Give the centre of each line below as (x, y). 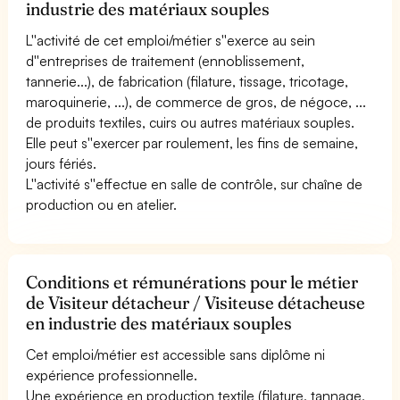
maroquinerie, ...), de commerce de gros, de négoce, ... (196, 101)
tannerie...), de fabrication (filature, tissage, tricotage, (187, 81)
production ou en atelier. (102, 204)
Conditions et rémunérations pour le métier (192, 282)
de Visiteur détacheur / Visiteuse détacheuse (196, 302)
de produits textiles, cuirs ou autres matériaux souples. (191, 122)
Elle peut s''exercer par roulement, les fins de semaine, (192, 142)
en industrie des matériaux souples (159, 323)
